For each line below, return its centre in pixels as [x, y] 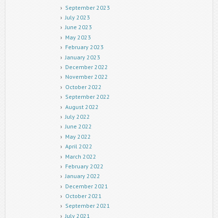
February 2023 [84, 47]
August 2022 [82, 107]
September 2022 [87, 97]
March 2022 [81, 156]
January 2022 [82, 176]
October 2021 [83, 196]
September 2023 [87, 7]
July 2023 [77, 18]
